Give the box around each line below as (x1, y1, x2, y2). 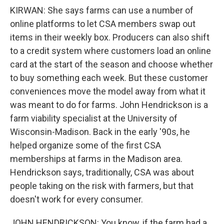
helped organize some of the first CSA (10, 140, 161, 150)
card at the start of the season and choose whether (10, 59, 213, 69)
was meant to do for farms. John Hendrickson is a (10, 99, 208, 110)
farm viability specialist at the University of (10, 113, 177, 123)
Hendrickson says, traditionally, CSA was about (10, 167, 194, 177)
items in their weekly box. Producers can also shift (10, 32, 209, 42)
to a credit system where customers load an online (10, 45, 211, 56)
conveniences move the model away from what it (10, 86, 205, 96)
